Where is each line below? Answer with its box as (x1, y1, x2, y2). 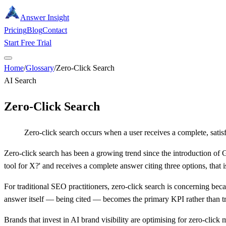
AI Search (4, 76, 36, 85)
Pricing (4, 26, 27, 34)
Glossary (26, 64, 54, 72)
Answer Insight (20, 13, 69, 22)
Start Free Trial (4, 38, 51, 47)
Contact (42, 26, 67, 34)
